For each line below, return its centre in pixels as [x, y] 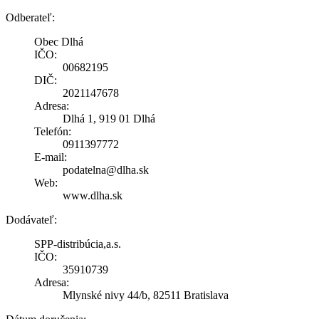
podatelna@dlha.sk [106, 169]
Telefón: [53, 131]
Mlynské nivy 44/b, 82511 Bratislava [146, 295]
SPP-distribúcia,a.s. [78, 244]
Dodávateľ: [31, 219]
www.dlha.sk [93, 195]
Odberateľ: [30, 17]
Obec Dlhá [59, 41]
